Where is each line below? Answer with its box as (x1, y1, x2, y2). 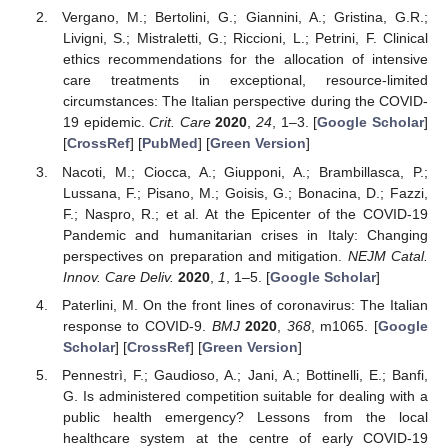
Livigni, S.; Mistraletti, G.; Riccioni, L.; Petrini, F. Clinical (62, 30, 428, 47)
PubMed (141, 135, 198, 152)
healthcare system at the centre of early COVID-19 (62, 429, 428, 446)
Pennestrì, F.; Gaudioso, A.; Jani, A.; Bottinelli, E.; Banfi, (62, 366, 428, 383)
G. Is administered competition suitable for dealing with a (62, 387, 428, 404)
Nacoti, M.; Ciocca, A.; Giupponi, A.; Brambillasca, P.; (62, 163, 428, 180)
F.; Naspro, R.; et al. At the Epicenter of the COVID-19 (62, 205, 428, 222)
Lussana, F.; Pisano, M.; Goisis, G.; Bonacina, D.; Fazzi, (62, 184, 428, 201)
